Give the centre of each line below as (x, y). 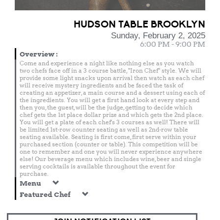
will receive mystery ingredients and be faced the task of (101, 85)
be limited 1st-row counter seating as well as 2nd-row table (104, 129)
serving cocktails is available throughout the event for (97, 166)
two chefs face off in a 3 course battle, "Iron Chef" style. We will (110, 70)
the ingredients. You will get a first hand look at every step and (110, 100)
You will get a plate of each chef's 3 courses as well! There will (110, 122)
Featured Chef (46, 194)
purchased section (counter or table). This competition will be (109, 144)
